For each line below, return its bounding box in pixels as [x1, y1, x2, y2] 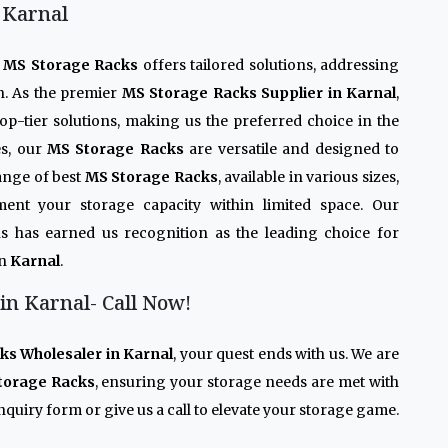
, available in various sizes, [217, 168, 400, 186]
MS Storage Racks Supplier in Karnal [121, 84, 396, 102]
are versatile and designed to [183, 140, 400, 158]
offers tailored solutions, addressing [138, 56, 400, 74]
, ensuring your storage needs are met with [94, 373, 400, 391]
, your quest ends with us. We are [173, 345, 400, 363]
